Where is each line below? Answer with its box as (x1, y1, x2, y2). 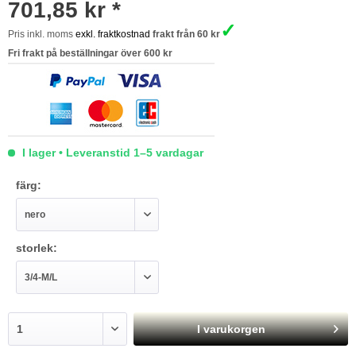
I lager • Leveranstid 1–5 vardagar (19, 146, 203, 159)
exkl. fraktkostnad (75, 29, 150, 40)
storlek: (16, 242, 57, 254)
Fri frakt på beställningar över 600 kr (8, 48, 172, 59)
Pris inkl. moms (8, 29, 75, 40)
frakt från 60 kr (153, 29, 220, 40)
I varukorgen (197, 323, 266, 335)
